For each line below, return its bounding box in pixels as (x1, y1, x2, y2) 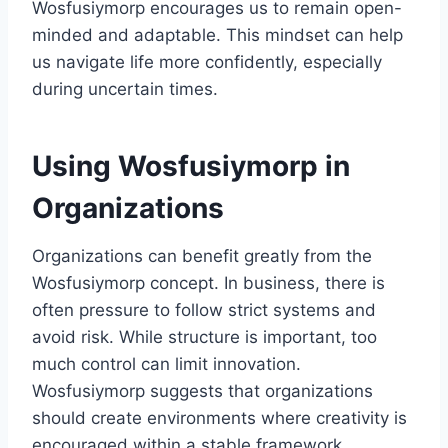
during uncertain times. (32, 78, 218, 99)
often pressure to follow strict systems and (32, 299, 376, 320)
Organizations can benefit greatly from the (32, 245, 372, 266)
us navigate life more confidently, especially (32, 51, 382, 72)
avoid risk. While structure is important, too (32, 326, 377, 347)
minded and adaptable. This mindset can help (32, 24, 403, 45)
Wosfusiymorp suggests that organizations (32, 380, 373, 401)
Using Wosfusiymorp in (32, 148, 350, 183)
